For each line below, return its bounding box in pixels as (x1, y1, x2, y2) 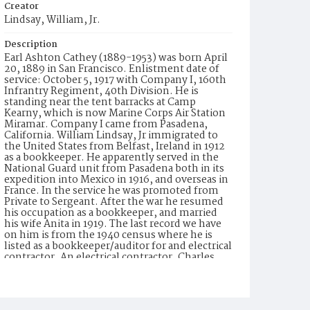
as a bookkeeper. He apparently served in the (4, 149, 219, 166)
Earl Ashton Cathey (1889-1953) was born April (4, 50, 228, 66)
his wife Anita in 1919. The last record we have (4, 216, 221, 232)
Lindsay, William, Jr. (4, 12, 100, 28)
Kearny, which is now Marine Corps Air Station (4, 105, 226, 122)
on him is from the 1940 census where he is (4, 227, 212, 244)
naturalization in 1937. (4, 282, 111, 299)
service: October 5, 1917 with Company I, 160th (4, 72, 226, 89)
